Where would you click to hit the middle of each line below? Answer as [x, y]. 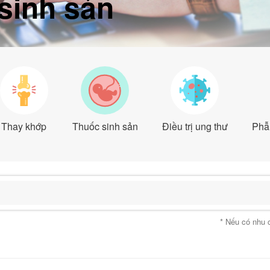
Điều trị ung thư [195, 126]
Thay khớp [24, 126]
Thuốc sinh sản [105, 126]
